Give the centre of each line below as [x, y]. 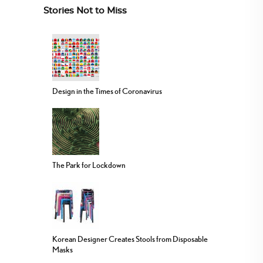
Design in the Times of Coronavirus [107, 91]
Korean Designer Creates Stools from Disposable [130, 239]
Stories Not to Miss [85, 11]
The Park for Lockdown [89, 165]
